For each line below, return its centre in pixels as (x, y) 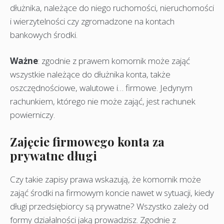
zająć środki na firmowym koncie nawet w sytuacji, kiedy (112, 192)
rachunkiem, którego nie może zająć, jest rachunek (103, 101)
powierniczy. (32, 115)
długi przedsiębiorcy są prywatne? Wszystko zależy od (109, 206)
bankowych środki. (44, 34)
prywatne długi (53, 155)
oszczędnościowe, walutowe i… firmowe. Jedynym (101, 88)
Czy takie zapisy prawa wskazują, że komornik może (105, 179)
